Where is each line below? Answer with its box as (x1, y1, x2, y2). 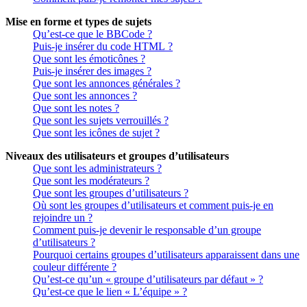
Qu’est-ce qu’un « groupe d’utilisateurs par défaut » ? (33, 273, 263, 286)
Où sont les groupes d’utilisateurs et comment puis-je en (33, 199, 273, 212)
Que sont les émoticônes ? (33, 53, 145, 65)
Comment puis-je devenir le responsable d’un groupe (33, 224, 261, 236)
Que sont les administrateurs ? (33, 162, 162, 175)
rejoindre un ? (33, 212, 93, 224)
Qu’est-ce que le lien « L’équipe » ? (33, 286, 187, 298)
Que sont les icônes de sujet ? (33, 127, 160, 139)
